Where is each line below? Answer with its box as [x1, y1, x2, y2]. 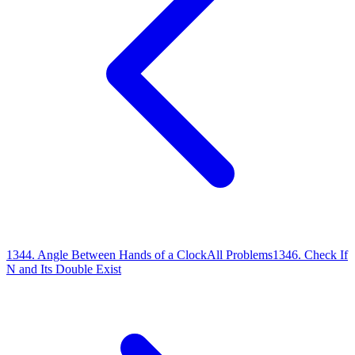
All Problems [207, 247, 273, 261]
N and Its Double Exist [6, 261, 121, 276]
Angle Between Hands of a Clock [37, 247, 207, 261]
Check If [304, 247, 348, 261]
